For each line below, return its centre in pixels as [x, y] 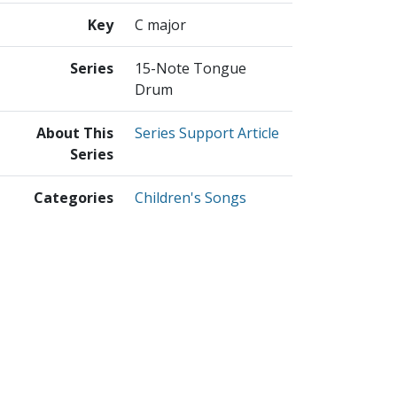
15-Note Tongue [191, 68]
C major [160, 24]
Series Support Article [207, 132]
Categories [74, 197]
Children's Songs [191, 197]
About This [75, 132]
